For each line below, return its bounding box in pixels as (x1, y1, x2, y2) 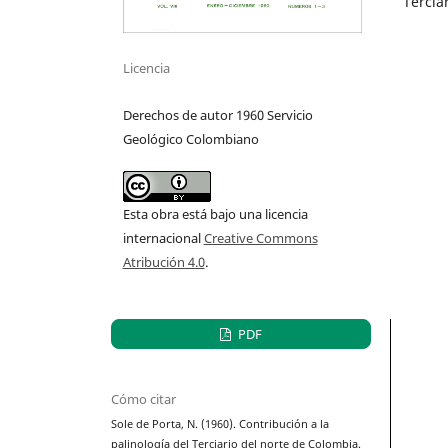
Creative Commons (203, 229, 318, 248)
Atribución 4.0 (122, 253, 205, 272)
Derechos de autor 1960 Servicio (122, 106, 313, 125)
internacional (122, 229, 204, 248)
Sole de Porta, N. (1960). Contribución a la (111, 417, 330, 432)
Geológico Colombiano (122, 130, 259, 149)
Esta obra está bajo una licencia (122, 205, 308, 224)
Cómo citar (111, 390, 177, 409)
